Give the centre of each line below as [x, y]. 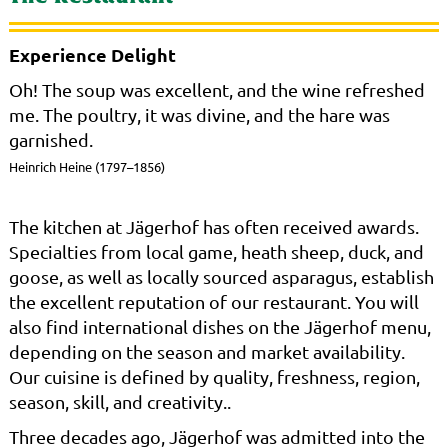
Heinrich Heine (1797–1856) [86, 167]
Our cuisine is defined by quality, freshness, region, [214, 377]
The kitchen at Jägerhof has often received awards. [213, 227]
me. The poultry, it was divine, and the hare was [199, 115]
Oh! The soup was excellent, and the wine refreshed [216, 90]
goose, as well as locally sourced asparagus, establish [221, 277]
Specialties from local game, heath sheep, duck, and [216, 252]
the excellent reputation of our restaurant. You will [213, 302]
